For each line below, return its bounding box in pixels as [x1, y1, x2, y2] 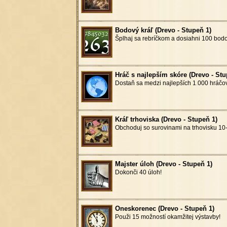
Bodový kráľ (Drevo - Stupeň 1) [115, 26, 211, 34]
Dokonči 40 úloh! [115, 168, 162, 176]
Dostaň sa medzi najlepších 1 [115, 79, 196, 87]
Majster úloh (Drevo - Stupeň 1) [115, 160, 212, 168]
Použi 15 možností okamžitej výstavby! [115, 213, 220, 220]
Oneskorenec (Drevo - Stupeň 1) [115, 204, 214, 212]
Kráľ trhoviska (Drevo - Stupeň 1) [115, 115, 217, 123]
